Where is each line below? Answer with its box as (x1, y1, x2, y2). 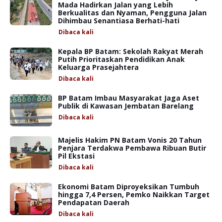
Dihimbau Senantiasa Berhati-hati (58, 15, 179, 25)
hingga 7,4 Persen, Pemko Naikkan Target (58, 189, 210, 199)
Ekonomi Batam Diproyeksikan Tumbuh (58, 181, 199, 191)
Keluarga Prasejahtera (58, 62, 139, 72)
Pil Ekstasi (58, 151, 95, 161)
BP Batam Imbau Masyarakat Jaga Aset (58, 93, 199, 103)
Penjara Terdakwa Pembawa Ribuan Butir (58, 143, 206, 153)
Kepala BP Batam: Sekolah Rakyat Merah (58, 46, 203, 56)
